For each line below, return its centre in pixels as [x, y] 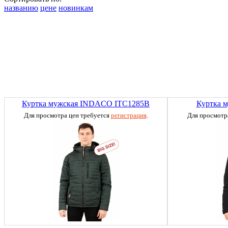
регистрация [129, 115]
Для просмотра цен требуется [67, 115]
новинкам [76, 8]
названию [21, 8]
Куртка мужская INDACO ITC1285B [86, 103]
